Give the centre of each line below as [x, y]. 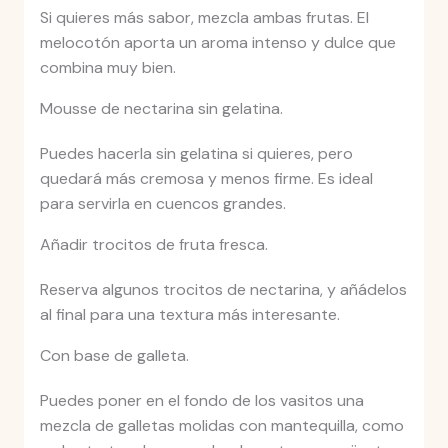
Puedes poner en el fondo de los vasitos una [201, 401]
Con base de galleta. [114, 356]
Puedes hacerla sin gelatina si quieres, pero [196, 154]
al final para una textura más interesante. [189, 315]
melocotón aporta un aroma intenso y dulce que [217, 43]
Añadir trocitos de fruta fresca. [153, 245]
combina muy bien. [107, 68]
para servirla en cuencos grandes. [162, 204]
